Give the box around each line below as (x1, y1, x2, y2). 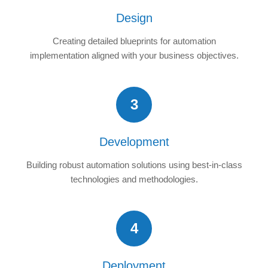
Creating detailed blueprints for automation (52, 35, 216, 46)
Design (115, 11, 153, 25)
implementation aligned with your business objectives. (29, 50, 239, 60)
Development (99, 135, 169, 148)
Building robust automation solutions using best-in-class (26, 159, 242, 170)
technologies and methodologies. (70, 173, 198, 184)
